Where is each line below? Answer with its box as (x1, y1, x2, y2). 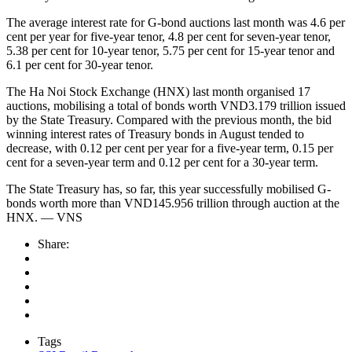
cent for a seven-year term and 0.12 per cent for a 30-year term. (6, 155, 318, 169)
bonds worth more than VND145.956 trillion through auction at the (6, 196, 339, 210)
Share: (38, 236, 69, 251)
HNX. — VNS (6, 210, 82, 224)
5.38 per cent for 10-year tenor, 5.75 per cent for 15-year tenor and (6, 43, 335, 57)
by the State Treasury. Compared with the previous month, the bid (6, 112, 332, 126)
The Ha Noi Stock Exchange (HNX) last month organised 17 (6, 84, 310, 98)
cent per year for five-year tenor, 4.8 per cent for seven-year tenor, (6, 29, 331, 43)
